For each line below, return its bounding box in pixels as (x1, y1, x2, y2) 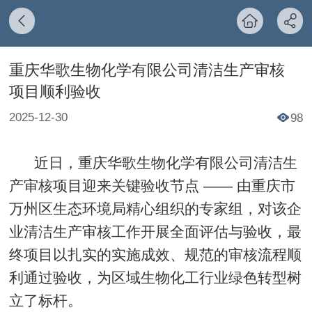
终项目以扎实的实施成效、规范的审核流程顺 (8, 246, 302, 263)
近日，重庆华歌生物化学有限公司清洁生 (8, 154, 297, 171)
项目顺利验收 (8, 83, 101, 100)
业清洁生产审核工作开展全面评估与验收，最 (8, 223, 302, 240)
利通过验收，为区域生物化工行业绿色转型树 (8, 269, 302, 286)
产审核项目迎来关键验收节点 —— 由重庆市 (8, 177, 295, 194)
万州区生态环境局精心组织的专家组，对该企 (8, 200, 302, 217)
